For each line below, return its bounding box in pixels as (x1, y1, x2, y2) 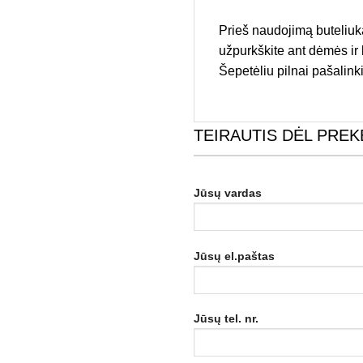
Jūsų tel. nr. (194, 312, 258, 326)
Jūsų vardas (194, 186, 262, 199)
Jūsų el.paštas (194, 249, 275, 263)
